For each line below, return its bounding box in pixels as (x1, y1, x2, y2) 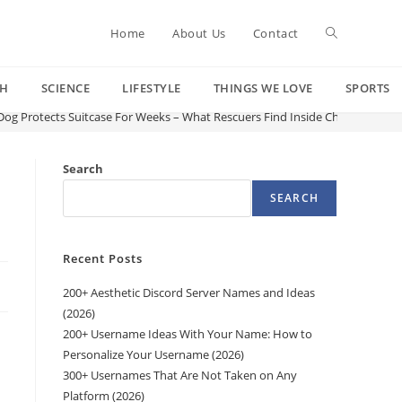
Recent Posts (63, 250, 143, 267)
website (326, 91, 372, 108)
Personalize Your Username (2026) (63, 346, 244, 363)
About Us (171, 25, 226, 41)
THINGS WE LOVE (213, 80, 313, 96)
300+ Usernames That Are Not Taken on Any (63, 367, 297, 383)
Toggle (326, 24, 365, 41)
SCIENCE (40, 80, 90, 96)
